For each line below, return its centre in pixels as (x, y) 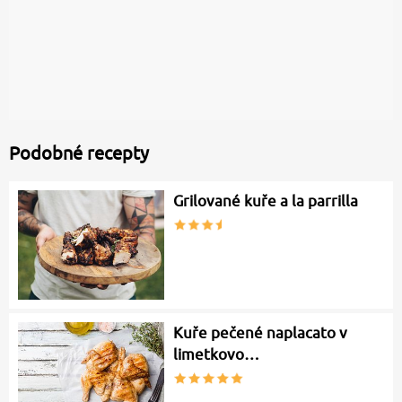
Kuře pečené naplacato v (261, 333)
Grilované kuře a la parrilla (266, 201)
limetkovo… (217, 355)
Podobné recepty (79, 153)
